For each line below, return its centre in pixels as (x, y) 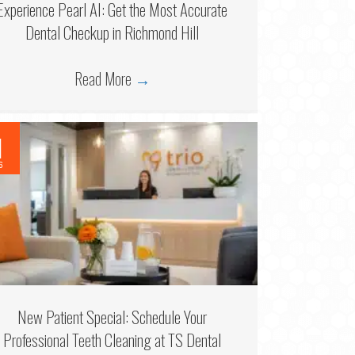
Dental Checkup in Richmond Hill (113, 32)
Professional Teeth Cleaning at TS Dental (113, 339)
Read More (104, 78)
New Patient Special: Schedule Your (113, 316)
